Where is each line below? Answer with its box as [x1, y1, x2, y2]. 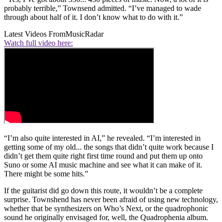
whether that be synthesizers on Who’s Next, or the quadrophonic [4, 204, 208, 213]
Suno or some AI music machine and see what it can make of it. [4, 161, 202, 169]
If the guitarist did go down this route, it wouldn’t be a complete [4, 186, 203, 195]
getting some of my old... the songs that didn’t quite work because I [4, 143, 214, 152]
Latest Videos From [4, 30, 65, 39]
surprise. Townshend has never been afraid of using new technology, [4, 195, 218, 204]
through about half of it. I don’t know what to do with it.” [4, 13, 183, 22]
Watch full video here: [4, 39, 73, 48]
